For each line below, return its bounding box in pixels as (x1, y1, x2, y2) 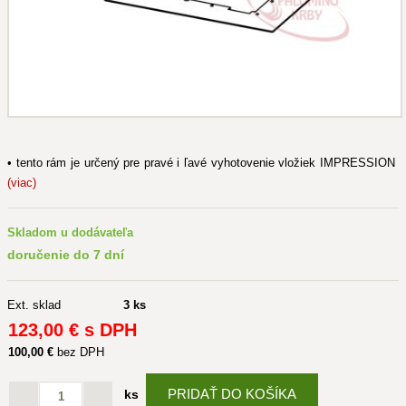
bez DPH (53, 345, 104, 359)
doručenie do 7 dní (7, 247, 124, 262)
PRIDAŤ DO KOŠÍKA (168, 386, 296, 401)
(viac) (7, 176, 36, 189)
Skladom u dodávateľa (7, 226, 133, 239)
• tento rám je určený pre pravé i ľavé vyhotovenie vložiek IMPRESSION (7, 156, 399, 169)
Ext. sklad (7, 298, 61, 312)
